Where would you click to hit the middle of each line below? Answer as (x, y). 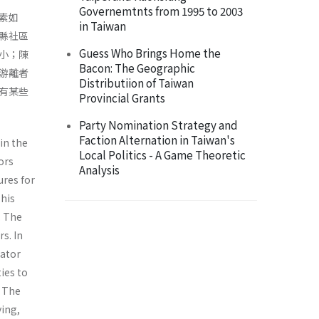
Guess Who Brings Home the (150, 53)
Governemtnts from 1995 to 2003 (161, 11)
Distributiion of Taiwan (136, 83)
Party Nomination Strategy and (158, 125)
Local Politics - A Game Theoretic (162, 155)
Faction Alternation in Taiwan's (157, 140)
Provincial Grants (122, 98)
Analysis (99, 170)
